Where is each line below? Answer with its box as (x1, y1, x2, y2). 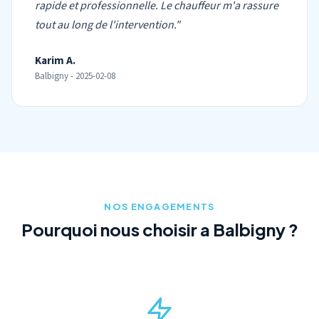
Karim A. (35, 53, 75, 68)
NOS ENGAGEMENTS (104, 201, 215, 212)
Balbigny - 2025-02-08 (35, 70, 115, 83)
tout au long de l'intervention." (35, 17, 180, 33)
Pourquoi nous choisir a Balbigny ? (21, 219, 298, 240)
